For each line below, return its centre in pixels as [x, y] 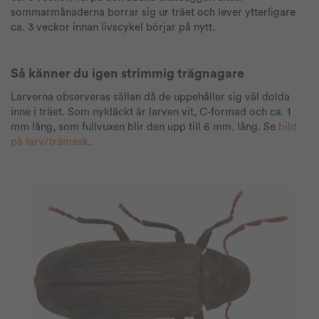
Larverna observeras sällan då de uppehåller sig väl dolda [150, 97]
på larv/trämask [49, 142]
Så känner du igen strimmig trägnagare [127, 73]
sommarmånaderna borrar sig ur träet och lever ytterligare [153, 12]
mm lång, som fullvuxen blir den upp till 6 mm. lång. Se [145, 127]
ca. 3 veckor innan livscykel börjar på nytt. [113, 27]
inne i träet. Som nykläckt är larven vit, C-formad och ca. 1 [151, 112]
